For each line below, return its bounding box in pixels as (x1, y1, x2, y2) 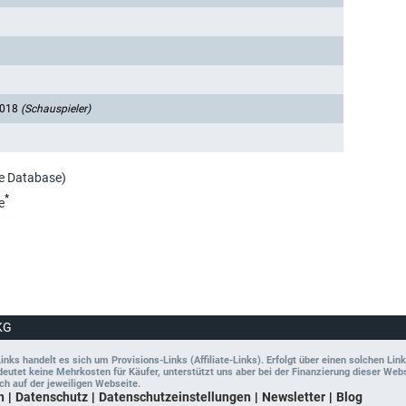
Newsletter (262, 389, 325, 404)
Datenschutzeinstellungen (99, 389, 251, 404)
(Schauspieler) (21, 102, 91, 116)
